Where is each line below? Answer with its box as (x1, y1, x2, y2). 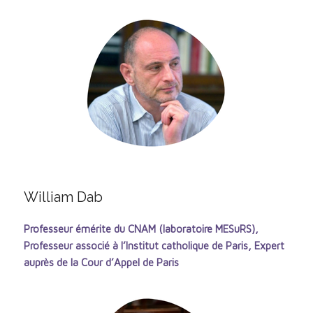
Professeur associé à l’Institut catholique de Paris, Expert (23, 239, 284, 252)
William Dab (23, 188, 103, 205)
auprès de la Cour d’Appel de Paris (23, 256, 179, 268)
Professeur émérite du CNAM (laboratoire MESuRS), (23, 222, 259, 235)
